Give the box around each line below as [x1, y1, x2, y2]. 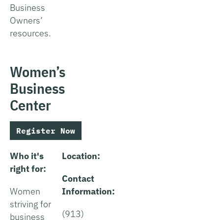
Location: [62, 150, 100, 162]
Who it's [10, 150, 44, 162]
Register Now [16, 125, 75, 136]
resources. [10, 27, 51, 39]
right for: [10, 163, 46, 174]
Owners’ [10, 14, 43, 26]
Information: [62, 185, 115, 197]
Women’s [10, 61, 65, 81]
